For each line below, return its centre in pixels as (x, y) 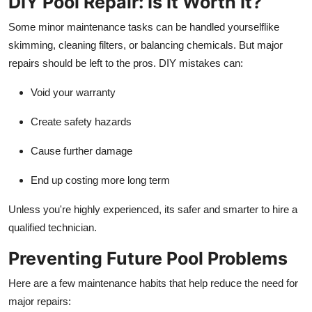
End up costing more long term (100, 180)
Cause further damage (81, 150)
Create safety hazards (81, 121)
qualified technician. (53, 227)
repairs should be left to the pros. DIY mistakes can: (126, 63)
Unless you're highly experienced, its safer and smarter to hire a (153, 209)
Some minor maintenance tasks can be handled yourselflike (144, 26)
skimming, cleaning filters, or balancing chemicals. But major (146, 45)
